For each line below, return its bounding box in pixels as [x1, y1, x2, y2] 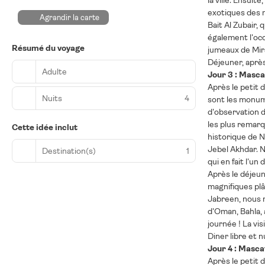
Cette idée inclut [12, 122, 77, 132]
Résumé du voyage [12, 43, 85, 53]
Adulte [42, 66, 67, 76]
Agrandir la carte [40, 13, 100, 22]
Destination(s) [42, 146, 96, 156]
